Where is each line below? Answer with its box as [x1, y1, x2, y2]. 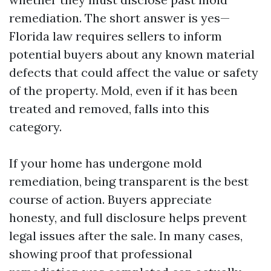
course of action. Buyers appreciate [9, 192, 212, 207]
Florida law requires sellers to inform [9, 28, 222, 44]
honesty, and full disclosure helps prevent [9, 210, 247, 225]
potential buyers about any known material [9, 47, 255, 62]
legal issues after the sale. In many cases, [9, 228, 243, 243]
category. [9, 119, 62, 134]
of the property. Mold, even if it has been [9, 83, 238, 98]
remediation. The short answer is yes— [9, 10, 230, 25]
